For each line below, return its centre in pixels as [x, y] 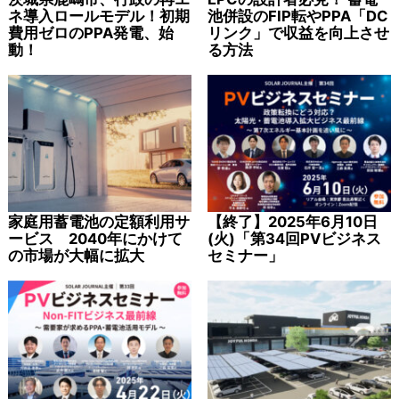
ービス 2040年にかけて [95, 239]
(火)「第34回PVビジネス [294, 239]
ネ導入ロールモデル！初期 [98, 16]
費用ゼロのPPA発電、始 [90, 33]
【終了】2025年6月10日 [292, 222]
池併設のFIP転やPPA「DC [297, 16]
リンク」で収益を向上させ [298, 33]
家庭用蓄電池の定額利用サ [98, 222]
